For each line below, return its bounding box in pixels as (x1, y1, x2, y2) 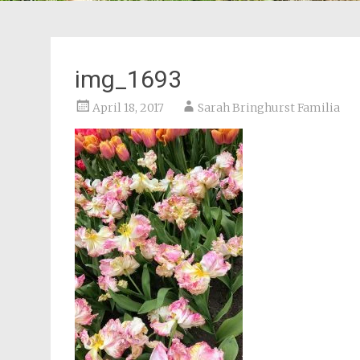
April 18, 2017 (92, 100, 164, 115)
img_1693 (75, 65, 182, 93)
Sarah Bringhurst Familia (198, 100, 340, 115)
